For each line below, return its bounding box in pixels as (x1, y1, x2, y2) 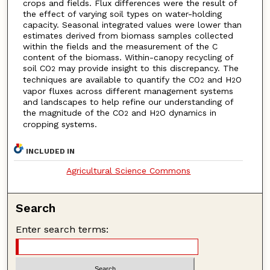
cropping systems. (22, 119, 97, 130)
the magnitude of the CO (22, 108, 124, 118)
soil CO (22, 63, 51, 74)
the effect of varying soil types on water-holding (22, 9, 222, 19)
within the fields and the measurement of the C (22, 42, 218, 52)
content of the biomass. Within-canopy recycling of (22, 52, 233, 63)
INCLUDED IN (26, 146, 75, 155)
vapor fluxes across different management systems (22, 86, 233, 96)
